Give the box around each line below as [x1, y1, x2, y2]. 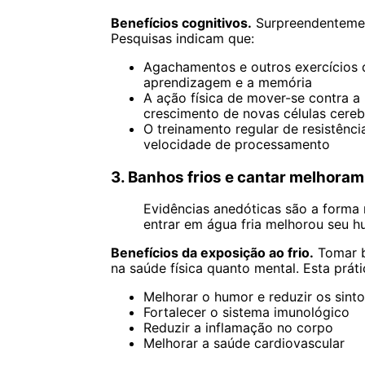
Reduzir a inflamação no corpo [143, 319, 333, 336]
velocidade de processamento [143, 135, 330, 152]
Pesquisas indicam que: [110, 29, 254, 46]
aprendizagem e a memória [143, 73, 312, 90]
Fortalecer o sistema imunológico [143, 304, 350, 321]
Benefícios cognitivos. [110, 14, 252, 31]
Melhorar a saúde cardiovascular [143, 335, 345, 352]
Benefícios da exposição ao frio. [110, 244, 314, 262]
